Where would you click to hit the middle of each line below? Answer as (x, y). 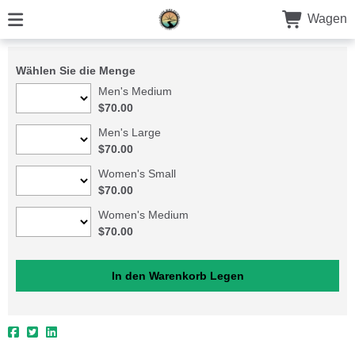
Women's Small (137, 173)
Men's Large (130, 132)
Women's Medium (144, 214)
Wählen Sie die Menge (76, 70)
